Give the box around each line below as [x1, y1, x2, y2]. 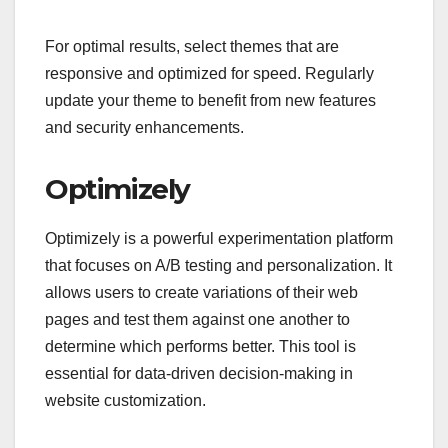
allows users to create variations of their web [45, 283, 358, 301]
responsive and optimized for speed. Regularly [45, 64, 374, 82]
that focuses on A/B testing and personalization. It [45, 256, 392, 274]
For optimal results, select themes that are [45, 37, 339, 55]
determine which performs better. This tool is [45, 337, 356, 355]
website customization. [45, 391, 206, 409]
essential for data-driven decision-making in [45, 364, 353, 382]
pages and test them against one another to [45, 310, 350, 328]
